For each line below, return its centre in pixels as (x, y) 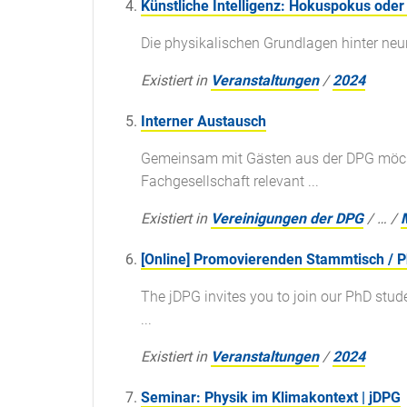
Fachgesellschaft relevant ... (230, 182)
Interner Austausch (203, 122)
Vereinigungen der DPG (287, 219)
